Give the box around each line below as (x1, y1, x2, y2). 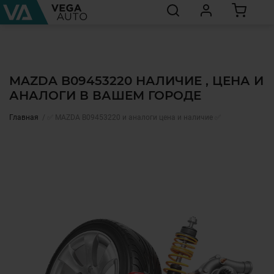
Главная (9, 113, 39, 122)
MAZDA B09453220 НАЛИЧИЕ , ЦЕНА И (9, 73, 264, 88)
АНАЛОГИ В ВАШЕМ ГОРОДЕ (9, 88, 201, 103)
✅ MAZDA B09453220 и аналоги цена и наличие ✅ (47, 113, 221, 122)
